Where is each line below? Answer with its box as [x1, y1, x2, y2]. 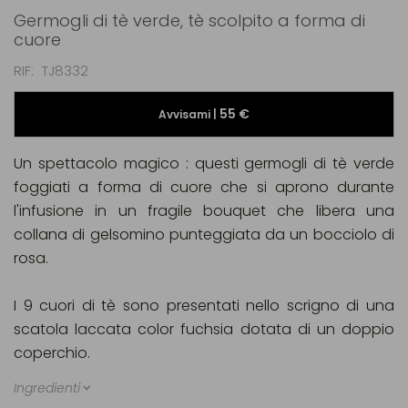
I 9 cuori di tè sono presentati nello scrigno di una [14, 295, 394, 316]
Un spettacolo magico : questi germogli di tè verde [14, 153, 394, 174]
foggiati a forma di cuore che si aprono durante [14, 177, 394, 198]
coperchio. [14, 342, 97, 363]
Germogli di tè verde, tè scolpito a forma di [14, 9, 365, 32]
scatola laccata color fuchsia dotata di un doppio [14, 319, 394, 340]
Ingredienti [14, 379, 80, 397]
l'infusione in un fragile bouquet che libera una [14, 200, 394, 221]
